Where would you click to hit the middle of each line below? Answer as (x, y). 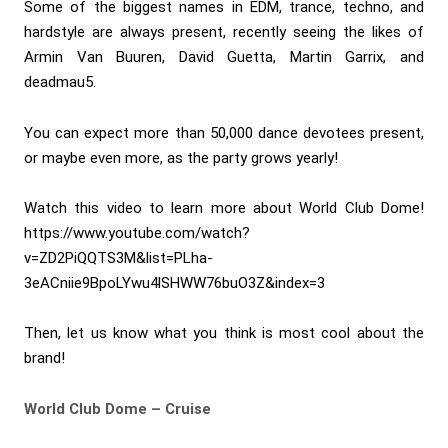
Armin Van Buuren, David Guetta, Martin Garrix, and (224, 57)
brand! (44, 358)
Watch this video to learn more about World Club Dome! (224, 208)
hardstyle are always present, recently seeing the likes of (224, 32)
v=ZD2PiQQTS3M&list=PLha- (118, 258)
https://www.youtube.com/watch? (137, 233)
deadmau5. (60, 82)
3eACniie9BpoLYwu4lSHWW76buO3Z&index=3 (174, 283)
